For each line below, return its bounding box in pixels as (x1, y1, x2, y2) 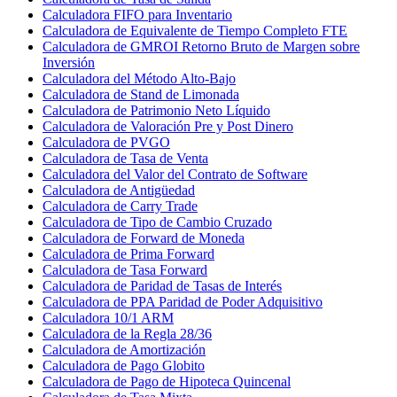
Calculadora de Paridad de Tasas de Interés (43, 277, 282, 293)
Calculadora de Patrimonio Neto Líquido (43, 102, 270, 118)
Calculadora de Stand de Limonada (43, 86, 239, 102)
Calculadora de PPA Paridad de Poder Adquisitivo (43, 293, 323, 309)
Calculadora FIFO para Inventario (43, 6, 232, 22)
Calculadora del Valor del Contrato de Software (43, 166, 307, 182)
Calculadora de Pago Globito (43, 357, 205, 373)
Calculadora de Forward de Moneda (43, 230, 245, 245)
